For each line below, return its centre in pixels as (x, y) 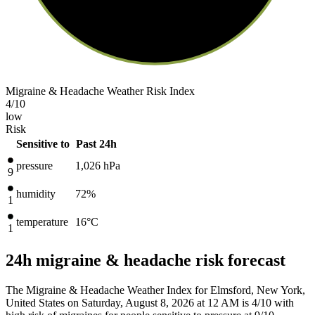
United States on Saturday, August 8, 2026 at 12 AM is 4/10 (139, 302)
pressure (34, 165)
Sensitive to (43, 143)
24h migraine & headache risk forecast (146, 260)
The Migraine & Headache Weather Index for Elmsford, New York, (155, 290)
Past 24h (96, 143)
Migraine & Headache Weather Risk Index (100, 91)
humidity (36, 193)
